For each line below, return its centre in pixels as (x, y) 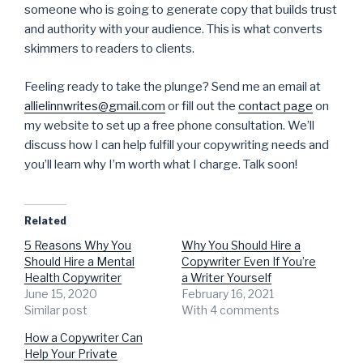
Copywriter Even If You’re (249, 262)
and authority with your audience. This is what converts (173, 30)
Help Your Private (71, 354)
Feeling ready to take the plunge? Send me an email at (173, 86)
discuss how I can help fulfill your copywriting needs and (177, 145)
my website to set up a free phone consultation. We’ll (169, 125)
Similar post (56, 310)
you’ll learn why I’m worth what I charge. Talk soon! (161, 164)
